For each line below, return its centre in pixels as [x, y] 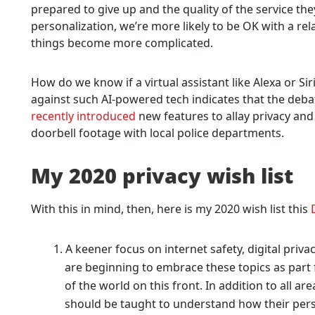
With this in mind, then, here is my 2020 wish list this [171, 208]
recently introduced [83, 116]
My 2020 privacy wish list [162, 175]
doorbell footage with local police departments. [157, 133]
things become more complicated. [122, 43]
